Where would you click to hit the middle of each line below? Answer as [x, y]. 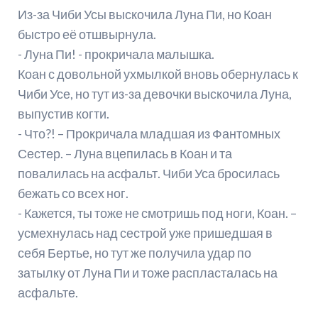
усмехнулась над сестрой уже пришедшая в [145, 233]
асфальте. [48, 293]
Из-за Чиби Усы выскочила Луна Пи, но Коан [144, 15]
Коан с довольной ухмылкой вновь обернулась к [158, 74]
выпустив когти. [63, 114]
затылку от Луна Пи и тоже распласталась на [147, 273]
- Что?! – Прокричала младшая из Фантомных [149, 134]
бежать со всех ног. [73, 193]
